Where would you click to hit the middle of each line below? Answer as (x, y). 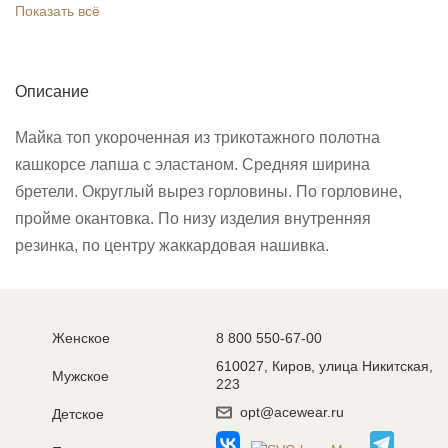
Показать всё (57, 10)
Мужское (80, 376)
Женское (81, 338)
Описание (52, 91)
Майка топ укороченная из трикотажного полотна (197, 137)
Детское (78, 414)
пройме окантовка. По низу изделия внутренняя (193, 218)
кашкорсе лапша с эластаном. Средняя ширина (192, 164)
